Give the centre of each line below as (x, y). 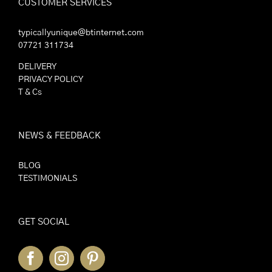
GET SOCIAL (44, 222)
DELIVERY (37, 66)
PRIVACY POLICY (51, 79)
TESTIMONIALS (48, 178)
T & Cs (30, 92)
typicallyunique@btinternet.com (81, 32)
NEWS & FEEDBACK (59, 135)
